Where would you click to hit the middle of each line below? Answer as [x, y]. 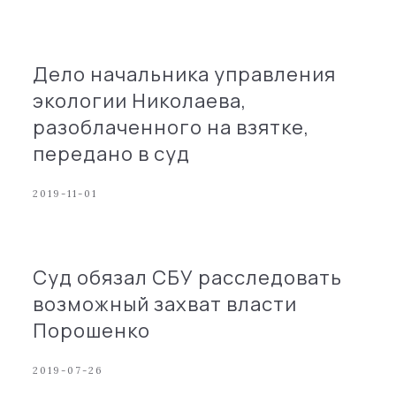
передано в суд [112, 154]
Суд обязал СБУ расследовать [188, 278]
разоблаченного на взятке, [171, 127]
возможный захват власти [165, 304]
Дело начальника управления [185, 74]
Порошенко [92, 331]
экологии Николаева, [140, 101]
